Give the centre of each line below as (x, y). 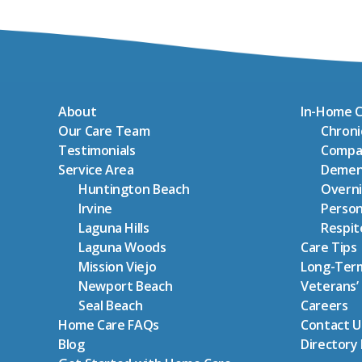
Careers (324, 306)
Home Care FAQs (109, 325)
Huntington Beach (134, 189)
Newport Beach (126, 286)
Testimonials (97, 151)
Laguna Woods (122, 248)
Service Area (96, 170)
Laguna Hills (114, 228)
